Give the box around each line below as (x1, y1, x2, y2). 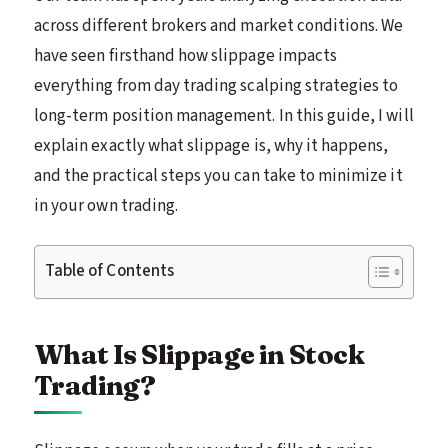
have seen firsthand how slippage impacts (34, 43, 338, 68)
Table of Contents (45, 258, 174, 283)
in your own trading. (34, 193, 179, 218)
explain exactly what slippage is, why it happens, (34, 133, 389, 158)
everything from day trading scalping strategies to (34, 73, 399, 98)
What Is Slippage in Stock (34, 337, 364, 371)
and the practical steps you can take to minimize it (34, 163, 403, 188)
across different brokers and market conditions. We (34, 13, 404, 38)
